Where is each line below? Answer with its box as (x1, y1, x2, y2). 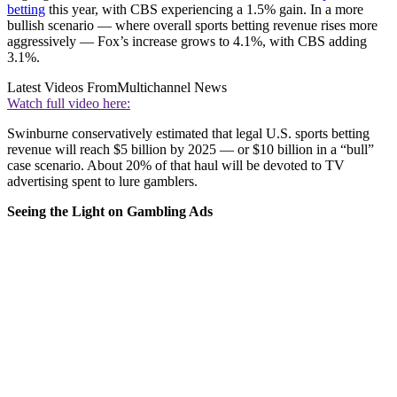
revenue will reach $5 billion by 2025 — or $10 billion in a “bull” (7, 141, 374, 157)
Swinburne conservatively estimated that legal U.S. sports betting (7, 125, 370, 141)
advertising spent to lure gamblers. (7, 173, 198, 189)
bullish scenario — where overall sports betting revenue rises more (7, 17, 378, 33)
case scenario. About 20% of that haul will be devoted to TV (7, 157, 345, 173)
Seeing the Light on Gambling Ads (7, 203, 213, 219)
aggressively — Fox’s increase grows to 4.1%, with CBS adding (7, 33, 367, 49)
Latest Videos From (7, 79, 117, 95)
